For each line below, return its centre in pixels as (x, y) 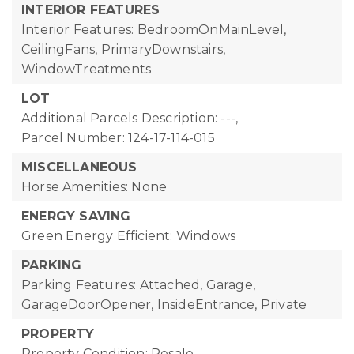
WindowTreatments (87, 69)
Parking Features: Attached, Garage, (138, 285)
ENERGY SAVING (76, 216)
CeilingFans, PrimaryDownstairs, (124, 49)
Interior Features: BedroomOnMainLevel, (154, 30)
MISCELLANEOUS (79, 167)
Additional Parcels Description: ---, (130, 118)
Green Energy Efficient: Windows (129, 236)
